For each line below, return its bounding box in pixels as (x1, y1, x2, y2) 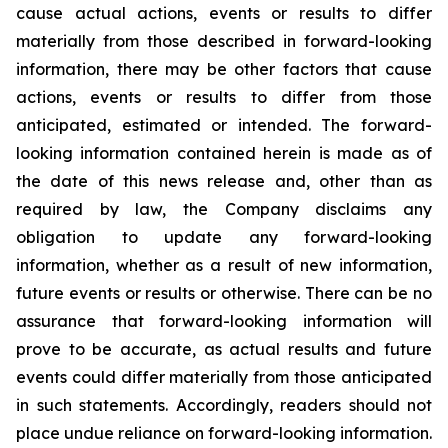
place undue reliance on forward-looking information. (16, 423, 432, 443)
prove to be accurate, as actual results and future (16, 339, 432, 359)
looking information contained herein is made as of (16, 143, 432, 163)
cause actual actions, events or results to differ (16, 3, 432, 23)
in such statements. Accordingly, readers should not (16, 395, 432, 415)
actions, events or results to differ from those (16, 87, 432, 107)
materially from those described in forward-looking (16, 31, 432, 51)
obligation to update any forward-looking (16, 227, 432, 247)
